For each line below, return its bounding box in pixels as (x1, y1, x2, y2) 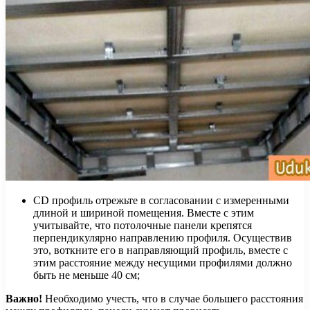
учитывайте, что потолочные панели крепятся (33, 219, 252, 232)
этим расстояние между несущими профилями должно (33, 257, 292, 269)
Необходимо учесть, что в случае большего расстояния (42, 293, 303, 305)
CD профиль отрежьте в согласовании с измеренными (33, 194, 289, 207)
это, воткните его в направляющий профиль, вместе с (33, 244, 288, 257)
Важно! (6, 293, 42, 305)
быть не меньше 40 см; (33, 269, 140, 282)
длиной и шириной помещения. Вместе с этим (33, 207, 254, 219)
